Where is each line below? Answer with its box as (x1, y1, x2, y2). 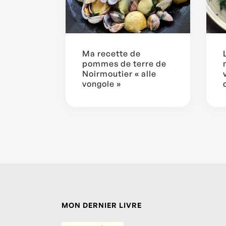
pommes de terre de (82, 59, 166, 69)
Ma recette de (82, 48, 141, 59)
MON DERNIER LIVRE (62, 201, 142, 210)
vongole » (82, 79, 121, 89)
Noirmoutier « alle (82, 69, 156, 79)
